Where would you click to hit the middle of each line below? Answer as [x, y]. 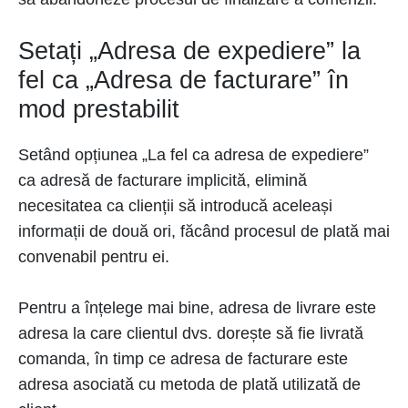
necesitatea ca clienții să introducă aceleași [175, 206]
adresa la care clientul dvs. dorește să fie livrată [191, 333]
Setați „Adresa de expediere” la [189, 51]
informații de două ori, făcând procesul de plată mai [204, 231]
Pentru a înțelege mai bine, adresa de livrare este [197, 308]
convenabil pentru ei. [94, 257]
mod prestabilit [99, 109]
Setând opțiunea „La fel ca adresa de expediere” [194, 155]
